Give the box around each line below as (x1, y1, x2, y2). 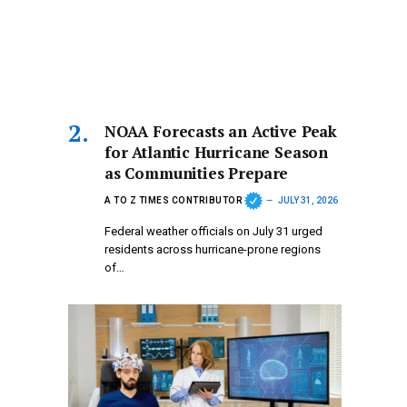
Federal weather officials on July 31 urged (104, 224, 323, 239)
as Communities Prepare (104, 163, 289, 184)
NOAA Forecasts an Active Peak (104, 121, 338, 143)
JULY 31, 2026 (278, 195, 338, 206)
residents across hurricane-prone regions (104, 243, 321, 257)
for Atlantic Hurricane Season (104, 142, 329, 164)
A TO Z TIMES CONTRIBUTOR (104, 195, 243, 206)
